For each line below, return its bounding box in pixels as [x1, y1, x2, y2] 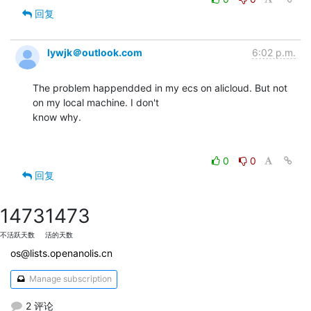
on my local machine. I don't [33, 96, 159, 108]
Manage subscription [26, 274, 112, 285]
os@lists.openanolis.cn [10, 246, 112, 259]
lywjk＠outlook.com [47, 46, 142, 58]
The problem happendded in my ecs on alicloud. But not [33, 81, 287, 94]
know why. [33, 110, 81, 123]
